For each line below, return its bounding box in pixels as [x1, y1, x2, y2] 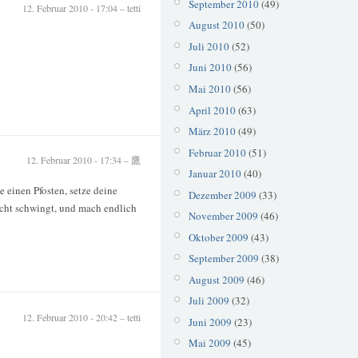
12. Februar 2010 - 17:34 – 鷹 [26, 153, 141, 167]
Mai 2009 [188, 336, 231, 351]
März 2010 [188, 124, 236, 139]
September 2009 [188, 251, 259, 266]
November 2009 [188, 209, 258, 224]
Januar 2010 [188, 166, 241, 181]
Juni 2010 [188, 60, 232, 75]
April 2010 [188, 102, 236, 117]
